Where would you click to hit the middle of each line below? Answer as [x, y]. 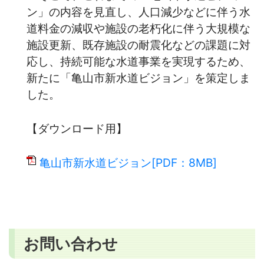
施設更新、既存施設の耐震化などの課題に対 [138, 44]
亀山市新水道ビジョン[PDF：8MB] [128, 162]
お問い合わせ [71, 243]
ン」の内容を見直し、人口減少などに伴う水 [138, 11]
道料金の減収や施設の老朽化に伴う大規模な [138, 28]
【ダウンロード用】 [77, 128]
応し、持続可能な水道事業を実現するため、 [138, 61]
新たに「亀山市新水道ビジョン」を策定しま [138, 77]
